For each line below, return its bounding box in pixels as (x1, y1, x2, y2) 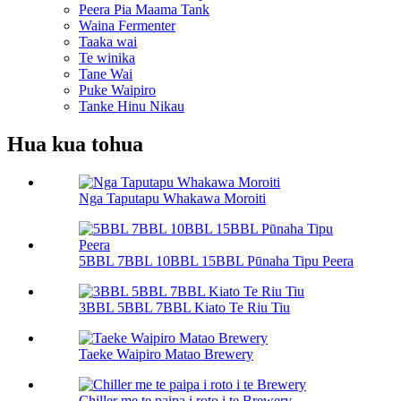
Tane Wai (79, 66, 132, 82)
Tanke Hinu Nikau (79, 98, 184, 115)
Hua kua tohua (7, 132, 143, 157)
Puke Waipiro (79, 82, 156, 98)
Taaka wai (79, 34, 137, 50)
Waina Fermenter (79, 18, 175, 34)
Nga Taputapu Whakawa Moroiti (79, 190, 266, 206)
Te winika (79, 50, 135, 66)
